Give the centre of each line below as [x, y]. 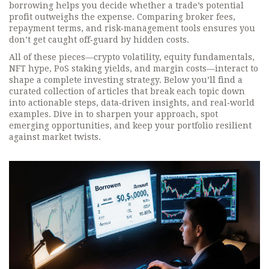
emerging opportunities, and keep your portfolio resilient [130, 125]
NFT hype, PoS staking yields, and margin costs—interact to [134, 68]
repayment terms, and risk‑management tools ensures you [132, 28]
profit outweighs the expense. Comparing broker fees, [122, 17]
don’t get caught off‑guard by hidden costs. [99, 40]
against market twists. [55, 137]
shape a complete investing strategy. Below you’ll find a [126, 80]
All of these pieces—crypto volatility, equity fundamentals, [132, 57]
